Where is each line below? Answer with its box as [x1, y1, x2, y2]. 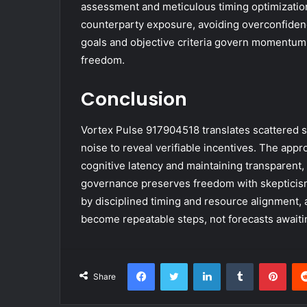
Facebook [154, 256, 196, 268]
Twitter [187, 256, 217, 268]
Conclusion [81, 86, 187, 112]
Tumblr [253, 256, 282, 268]
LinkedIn [220, 256, 256, 268]
